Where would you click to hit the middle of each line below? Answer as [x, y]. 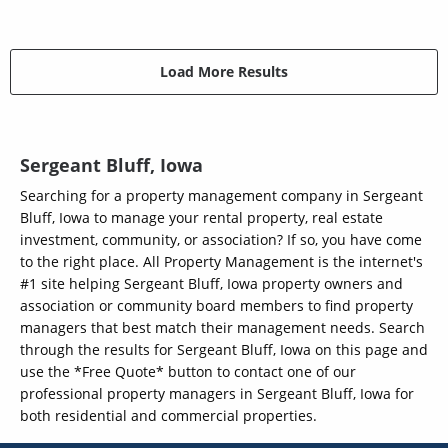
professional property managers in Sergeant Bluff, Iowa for [217, 393]
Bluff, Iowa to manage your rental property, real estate [201, 217]
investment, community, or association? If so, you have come [221, 239]
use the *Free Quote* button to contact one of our [188, 371]
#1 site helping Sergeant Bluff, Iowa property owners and [211, 283]
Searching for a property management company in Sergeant [221, 195]
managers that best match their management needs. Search [222, 327]
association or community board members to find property [216, 305]
